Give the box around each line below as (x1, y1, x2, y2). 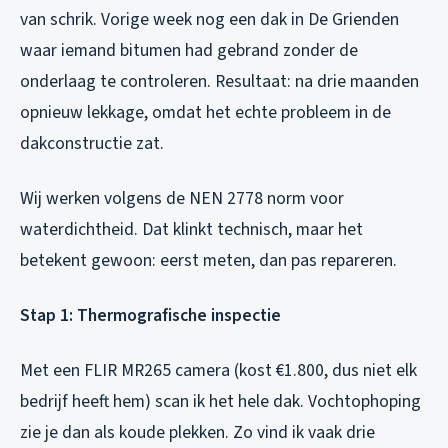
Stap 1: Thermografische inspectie (20, 302, 281, 328)
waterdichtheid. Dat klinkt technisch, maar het (20, 216, 363, 242)
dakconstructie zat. (20, 130, 164, 156)
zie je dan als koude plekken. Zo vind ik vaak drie (20, 419, 375, 445)
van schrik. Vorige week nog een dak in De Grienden (20, 6, 399, 32)
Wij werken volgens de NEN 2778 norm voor (20, 185, 344, 211)
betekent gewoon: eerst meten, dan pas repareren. (20, 247, 397, 273)
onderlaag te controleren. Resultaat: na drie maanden (20, 68, 419, 94)
